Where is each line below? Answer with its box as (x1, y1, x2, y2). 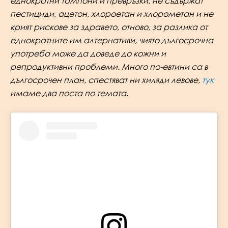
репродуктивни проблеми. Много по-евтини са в (10, 61, 208, 72)
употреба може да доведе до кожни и (10, 48, 166, 59)
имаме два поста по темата (10, 88, 126, 98)
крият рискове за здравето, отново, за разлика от (10, 21, 208, 32)
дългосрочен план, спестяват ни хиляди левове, (10, 74, 202, 85)
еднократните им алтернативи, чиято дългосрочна (10, 35, 213, 45)
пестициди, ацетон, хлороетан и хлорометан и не (10, 8, 213, 19)
